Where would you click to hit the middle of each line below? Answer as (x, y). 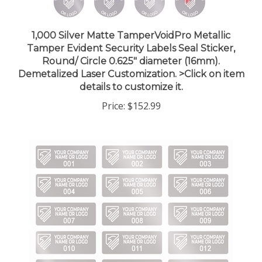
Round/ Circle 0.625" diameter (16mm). (131, 50)
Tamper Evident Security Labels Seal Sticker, (131, 37)
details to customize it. (131, 75)
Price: (113, 94)
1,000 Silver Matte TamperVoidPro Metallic (131, 24)
